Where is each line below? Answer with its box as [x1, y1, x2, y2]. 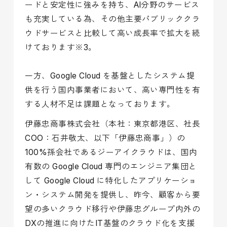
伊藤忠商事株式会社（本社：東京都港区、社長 [25, 119, 201, 129]
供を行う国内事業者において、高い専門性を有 [25, 85, 201, 95]
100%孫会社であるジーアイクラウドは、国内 [25, 147, 198, 158]
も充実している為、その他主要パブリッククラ [25, 14, 201, 24]
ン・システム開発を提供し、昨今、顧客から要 [25, 190, 201, 200]
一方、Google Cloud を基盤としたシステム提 [25, 70, 195, 81]
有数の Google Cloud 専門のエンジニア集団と [25, 162, 197, 172]
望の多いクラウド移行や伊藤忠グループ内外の [25, 204, 201, 214]
